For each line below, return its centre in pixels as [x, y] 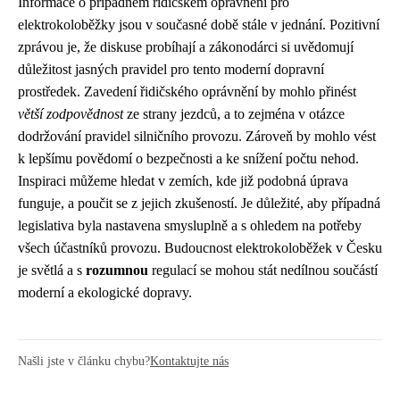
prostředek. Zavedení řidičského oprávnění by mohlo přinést [187, 92]
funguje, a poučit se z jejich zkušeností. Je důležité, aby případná [199, 203]
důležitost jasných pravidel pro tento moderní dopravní [171, 69]
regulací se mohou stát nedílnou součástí [263, 270]
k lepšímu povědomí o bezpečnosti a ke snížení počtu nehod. [188, 158]
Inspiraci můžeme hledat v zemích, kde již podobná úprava [183, 181]
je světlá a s [52, 270]
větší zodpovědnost [71, 114]
